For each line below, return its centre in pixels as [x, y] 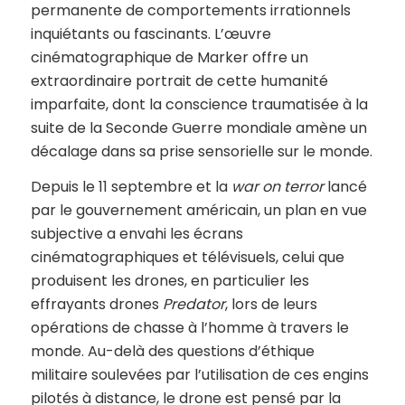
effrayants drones [96, 305]
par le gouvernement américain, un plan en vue [198, 211]
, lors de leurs [271, 305]
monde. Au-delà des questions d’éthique [172, 352]
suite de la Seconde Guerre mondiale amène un [198, 127]
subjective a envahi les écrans [137, 234]
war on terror [277, 187]
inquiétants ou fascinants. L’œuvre [151, 33]
